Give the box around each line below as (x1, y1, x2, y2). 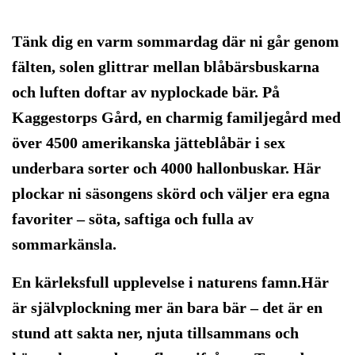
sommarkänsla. (12, 235, 116, 253)
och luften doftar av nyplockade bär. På (12, 83, 280, 101)
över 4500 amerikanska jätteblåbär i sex (12, 134, 285, 151)
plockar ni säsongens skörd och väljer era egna (12, 185, 330, 202)
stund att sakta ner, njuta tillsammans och (12, 324, 299, 342)
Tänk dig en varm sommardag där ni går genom (12, 32, 339, 50)
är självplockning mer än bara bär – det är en (12, 299, 323, 316)
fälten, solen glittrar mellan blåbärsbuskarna (12, 58, 319, 75)
